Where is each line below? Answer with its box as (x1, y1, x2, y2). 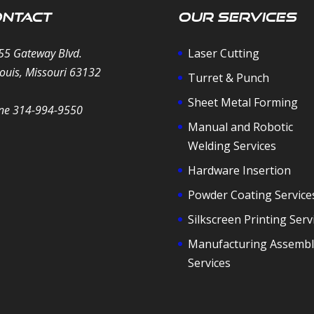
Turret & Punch (187, 69, 269, 86)
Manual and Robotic (187, 118, 293, 135)
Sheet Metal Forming (187, 94, 298, 110)
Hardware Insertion (187, 162, 291, 178)
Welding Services (187, 137, 276, 153)
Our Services (177, 8, 296, 25)
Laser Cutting (187, 45, 259, 61)
